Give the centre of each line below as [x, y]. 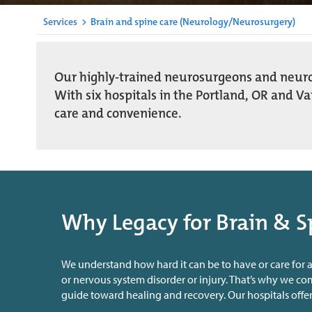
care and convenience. [119, 114]
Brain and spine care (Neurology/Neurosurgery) [192, 22]
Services [60, 22]
